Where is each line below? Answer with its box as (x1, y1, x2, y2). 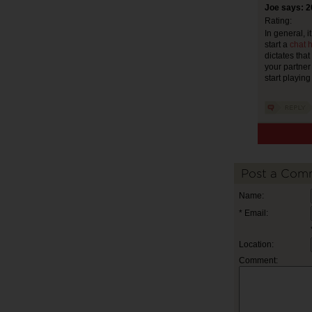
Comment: (239, 256, 278, 265)
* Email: (239, 208, 268, 218)
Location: (239, 240, 274, 249)
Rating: (264, 16, 292, 26)
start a (264, 40, 290, 49)
